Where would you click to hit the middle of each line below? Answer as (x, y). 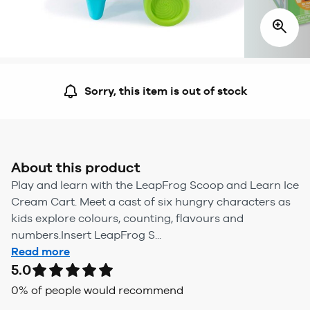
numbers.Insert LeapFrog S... (86, 235)
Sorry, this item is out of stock (166, 91)
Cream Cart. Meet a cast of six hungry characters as (151, 201)
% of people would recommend (101, 290)
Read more (40, 251)
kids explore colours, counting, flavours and (127, 218)
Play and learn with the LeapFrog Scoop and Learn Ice (155, 185)
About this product (76, 167)
